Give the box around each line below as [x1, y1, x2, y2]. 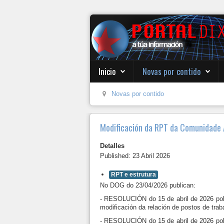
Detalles [100, 142, 124, 149]
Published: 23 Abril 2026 [100, 152, 170, 159]
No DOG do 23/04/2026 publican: [100, 181, 195, 189]
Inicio [98, 65, 116, 77]
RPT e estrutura [111, 171, 156, 178]
